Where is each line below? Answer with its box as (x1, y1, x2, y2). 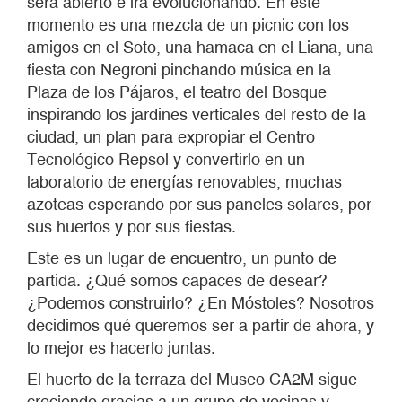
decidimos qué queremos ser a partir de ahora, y (27, 316, 374, 335)
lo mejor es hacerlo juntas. (27, 338, 215, 357)
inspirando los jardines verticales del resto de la (27, 105, 366, 124)
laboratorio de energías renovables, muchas (27, 172, 342, 191)
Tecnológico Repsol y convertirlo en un (27, 150, 305, 169)
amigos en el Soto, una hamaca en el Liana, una (27, 38, 373, 57)
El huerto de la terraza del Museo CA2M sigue (27, 370, 357, 389)
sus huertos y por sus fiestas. (27, 217, 236, 236)
